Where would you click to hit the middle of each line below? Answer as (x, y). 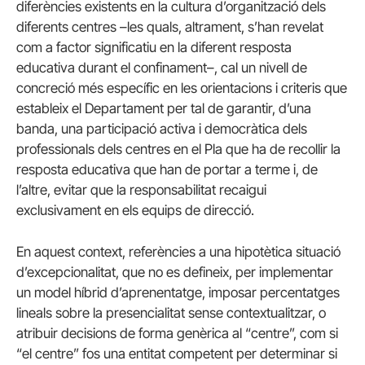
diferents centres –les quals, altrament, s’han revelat (170, 27)
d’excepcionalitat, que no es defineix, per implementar (175, 273)
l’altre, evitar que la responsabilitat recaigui (141, 190)
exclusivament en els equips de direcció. (135, 211)
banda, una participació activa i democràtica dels (162, 129)
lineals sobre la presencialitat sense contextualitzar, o (171, 313)
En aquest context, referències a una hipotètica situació (178, 252)
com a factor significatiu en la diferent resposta (154, 48)
